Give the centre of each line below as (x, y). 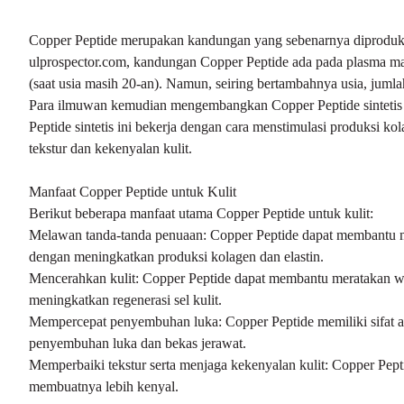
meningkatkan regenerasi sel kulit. (125, 300)
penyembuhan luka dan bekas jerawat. (138, 343)
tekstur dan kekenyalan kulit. (110, 148)
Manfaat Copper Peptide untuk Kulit (133, 192)
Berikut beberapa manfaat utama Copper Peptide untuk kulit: (201, 213)
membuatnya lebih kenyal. (104, 386)
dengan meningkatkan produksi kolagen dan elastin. (176, 257)
